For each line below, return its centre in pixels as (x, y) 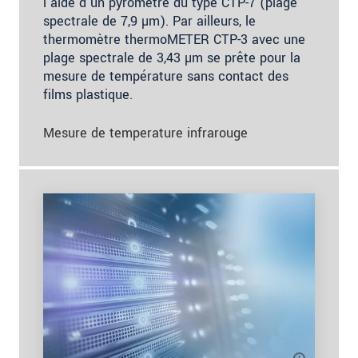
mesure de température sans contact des (166, 76)
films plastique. (88, 94)
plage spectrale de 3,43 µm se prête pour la (172, 58)
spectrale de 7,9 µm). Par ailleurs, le (149, 21)
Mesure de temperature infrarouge (145, 133)
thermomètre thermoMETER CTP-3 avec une (174, 39)
